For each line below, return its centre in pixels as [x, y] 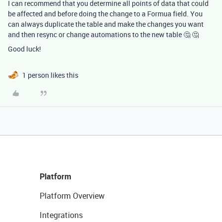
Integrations [61, 215]
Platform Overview [72, 196]
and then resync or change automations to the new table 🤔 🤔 [103, 34]
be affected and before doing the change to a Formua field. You [105, 14]
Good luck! [25, 49]
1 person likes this [50, 75]
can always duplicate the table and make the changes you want [106, 24]
